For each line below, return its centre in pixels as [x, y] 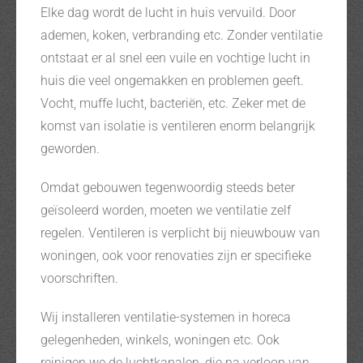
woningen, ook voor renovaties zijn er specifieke [175, 255]
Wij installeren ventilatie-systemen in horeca [165, 317]
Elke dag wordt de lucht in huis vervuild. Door [168, 12]
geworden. [70, 148]
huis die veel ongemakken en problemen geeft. [172, 80]
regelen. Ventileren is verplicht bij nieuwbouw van [180, 233]
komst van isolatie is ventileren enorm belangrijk [177, 126]
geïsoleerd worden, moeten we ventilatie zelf [165, 210]
